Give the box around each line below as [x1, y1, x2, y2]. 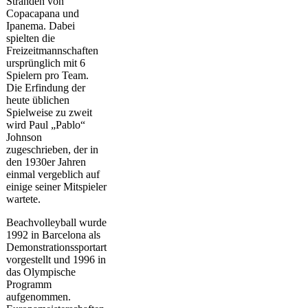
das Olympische [6, 266, 76, 278]
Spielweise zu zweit [6, 107, 92, 119]
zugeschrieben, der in [6, 144, 98, 156]
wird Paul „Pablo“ [6, 119, 85, 131]
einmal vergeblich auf [6, 168, 100, 181]
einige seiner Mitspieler [6, 181, 107, 193]
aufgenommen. [6, 291, 71, 303]
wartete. [6, 193, 41, 206]
